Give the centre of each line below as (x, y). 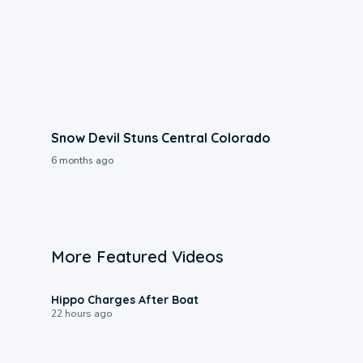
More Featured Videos (137, 256)
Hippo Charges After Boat (124, 299)
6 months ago (82, 160)
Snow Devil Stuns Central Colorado (160, 137)
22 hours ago (81, 313)
